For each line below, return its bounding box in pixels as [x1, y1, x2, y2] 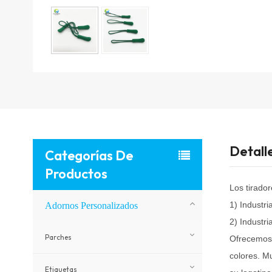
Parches [44, 233, 72, 242]
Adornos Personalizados [44, 200, 138, 211]
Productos [44, 165, 107, 183]
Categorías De [44, 147, 133, 165]
